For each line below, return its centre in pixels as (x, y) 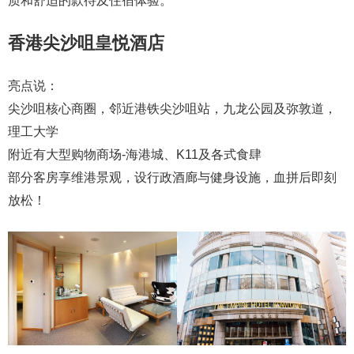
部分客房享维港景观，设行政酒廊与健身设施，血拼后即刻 (172, 177)
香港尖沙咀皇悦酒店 (86, 43)
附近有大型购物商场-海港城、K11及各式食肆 (135, 154)
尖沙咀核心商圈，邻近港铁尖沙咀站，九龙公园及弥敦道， (172, 109)
